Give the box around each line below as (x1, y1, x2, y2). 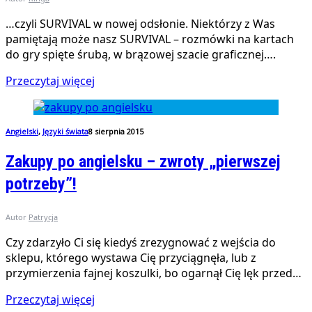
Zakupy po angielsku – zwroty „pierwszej (6, 151, 281, 171)
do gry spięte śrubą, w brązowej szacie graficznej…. (6, 46, 276, 62)
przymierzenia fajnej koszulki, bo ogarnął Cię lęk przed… (6, 265, 302, 281)
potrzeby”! (6, 173, 77, 194)
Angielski (6, 125, 38, 136)
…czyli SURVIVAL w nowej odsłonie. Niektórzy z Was (6, 15, 275, 31)
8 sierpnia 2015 (88, 125, 143, 136)
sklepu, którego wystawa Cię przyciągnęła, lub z (6, 250, 256, 266)
